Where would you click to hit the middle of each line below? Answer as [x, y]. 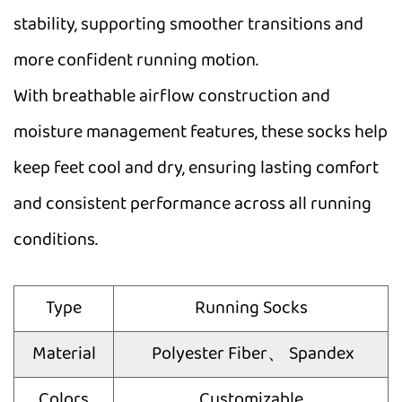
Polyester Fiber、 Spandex [253, 354]
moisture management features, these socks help [201, 132]
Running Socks [251, 308]
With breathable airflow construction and [172, 96]
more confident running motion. [136, 61]
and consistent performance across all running [192, 204]
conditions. [56, 240]
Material [64, 354]
